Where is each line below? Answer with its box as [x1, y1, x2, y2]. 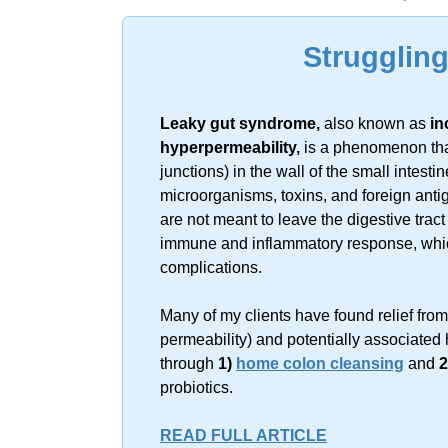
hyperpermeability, [160, 139, 300, 157]
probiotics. [160, 379, 233, 397]
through [160, 355, 218, 373]
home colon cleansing [236, 355, 404, 373]
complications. [160, 259, 262, 277]
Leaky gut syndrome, [160, 115, 320, 133]
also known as [320, 115, 430, 133]
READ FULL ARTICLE [160, 427, 327, 445]
